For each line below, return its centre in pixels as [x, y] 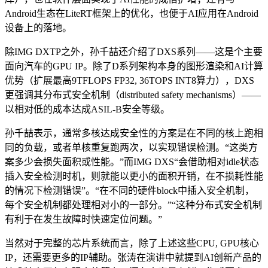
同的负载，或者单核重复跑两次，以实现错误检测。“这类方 [131, 148]
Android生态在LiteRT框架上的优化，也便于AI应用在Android [132, 14]
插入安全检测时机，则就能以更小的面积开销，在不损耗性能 [134, 176]
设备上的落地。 [38, 28]
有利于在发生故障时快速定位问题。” [83, 220]
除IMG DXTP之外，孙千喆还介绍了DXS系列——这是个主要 [134, 52]
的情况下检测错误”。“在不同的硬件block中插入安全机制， [130, 191]
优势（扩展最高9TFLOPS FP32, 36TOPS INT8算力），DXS [130, 81]
